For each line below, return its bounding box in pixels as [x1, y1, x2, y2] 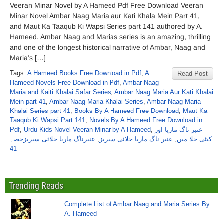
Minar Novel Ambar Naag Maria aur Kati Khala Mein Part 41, [10, 12, 200, 20]
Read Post [177, 70, 208, 77]
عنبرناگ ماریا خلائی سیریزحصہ [10, 135, 95, 143]
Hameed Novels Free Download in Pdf [10, 79, 119, 86]
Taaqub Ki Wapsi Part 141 [10, 116, 85, 124]
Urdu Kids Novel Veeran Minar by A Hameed [24, 126, 151, 133]
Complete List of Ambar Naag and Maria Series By [64, 200, 210, 208]
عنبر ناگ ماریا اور [155, 126, 203, 133]
